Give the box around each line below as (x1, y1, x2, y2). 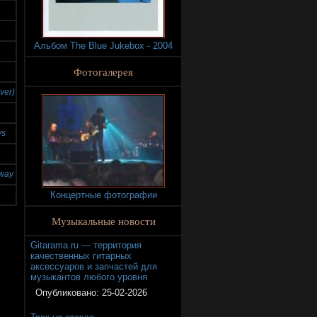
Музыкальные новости (51, 214, 156, 229)
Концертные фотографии (50, 190, 157, 201)
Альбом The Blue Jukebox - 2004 (34, 40, 173, 51)
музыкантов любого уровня (30, 272, 147, 283)
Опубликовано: (35, 287, 102, 299)
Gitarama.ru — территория (30, 240, 142, 251)
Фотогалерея (74, 64, 133, 79)
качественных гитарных (30, 250, 132, 262)
